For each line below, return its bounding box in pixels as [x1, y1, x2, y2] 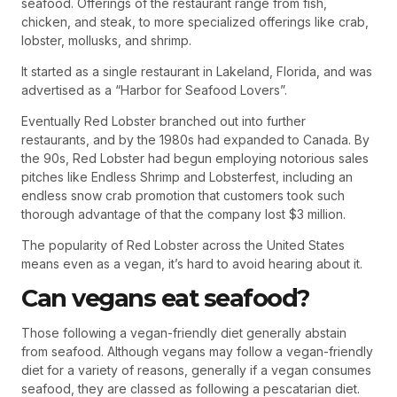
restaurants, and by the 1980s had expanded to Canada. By [21, 132, 370, 148]
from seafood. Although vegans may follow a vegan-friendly [21, 344, 373, 360]
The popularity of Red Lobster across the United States [21, 237, 345, 253]
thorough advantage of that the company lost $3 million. [21, 206, 346, 222]
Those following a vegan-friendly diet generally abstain [21, 325, 346, 341]
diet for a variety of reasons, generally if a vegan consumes [21, 362, 371, 378]
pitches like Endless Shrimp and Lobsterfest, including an [21, 169, 353, 185]
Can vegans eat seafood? [21, 284, 309, 314]
